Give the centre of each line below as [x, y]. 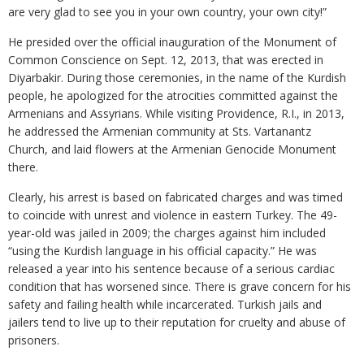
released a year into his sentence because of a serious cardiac [171, 269]
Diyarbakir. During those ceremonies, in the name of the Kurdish [177, 78]
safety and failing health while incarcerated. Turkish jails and [165, 304]
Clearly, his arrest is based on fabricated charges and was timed [175, 197]
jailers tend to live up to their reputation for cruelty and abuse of [177, 322]
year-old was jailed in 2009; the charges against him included [167, 233]
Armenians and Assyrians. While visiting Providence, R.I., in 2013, [176, 113]
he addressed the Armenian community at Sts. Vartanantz [160, 131]
